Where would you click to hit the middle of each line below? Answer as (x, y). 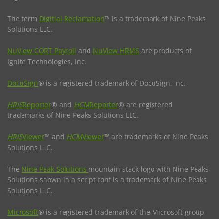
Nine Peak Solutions (55, 169)
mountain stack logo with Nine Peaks (149, 169)
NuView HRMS (116, 50)
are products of (165, 50)
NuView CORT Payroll (42, 50)
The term (23, 18)
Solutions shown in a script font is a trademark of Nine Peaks (107, 179)
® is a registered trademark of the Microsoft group (121, 212)
